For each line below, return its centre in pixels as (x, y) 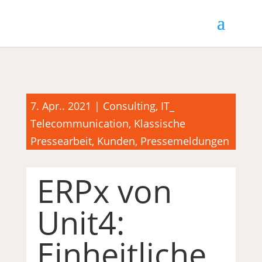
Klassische (159, 123)
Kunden (116, 141)
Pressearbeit (61, 141)
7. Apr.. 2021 (61, 106)
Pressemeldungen (185, 141)
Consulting (129, 106)
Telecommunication (79, 123)
